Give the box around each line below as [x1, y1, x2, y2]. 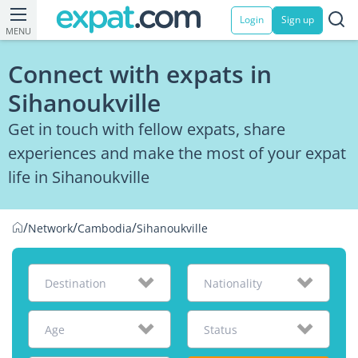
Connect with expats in [8, 58, 272, 90]
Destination [45, 276, 106, 291]
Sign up [281, 13, 314, 26]
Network [28, 221, 73, 236]
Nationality [203, 276, 262, 291]
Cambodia [78, 221, 132, 236]
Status [203, 322, 237, 337]
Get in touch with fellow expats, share [8, 118, 285, 140]
